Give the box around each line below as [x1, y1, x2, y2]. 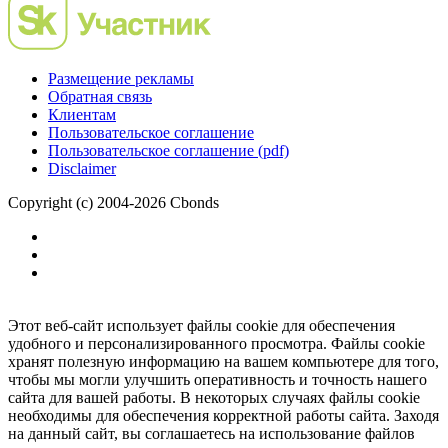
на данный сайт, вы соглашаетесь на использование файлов [8, 425, 415, 443]
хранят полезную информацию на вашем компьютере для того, [8, 353, 439, 371]
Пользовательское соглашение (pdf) [48, 142, 289, 160]
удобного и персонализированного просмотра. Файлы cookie [8, 335, 425, 353]
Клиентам [48, 106, 116, 124]
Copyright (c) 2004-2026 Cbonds [8, 194, 219, 212]
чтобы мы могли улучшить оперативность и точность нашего [8, 371, 427, 389]
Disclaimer [48, 160, 116, 178]
